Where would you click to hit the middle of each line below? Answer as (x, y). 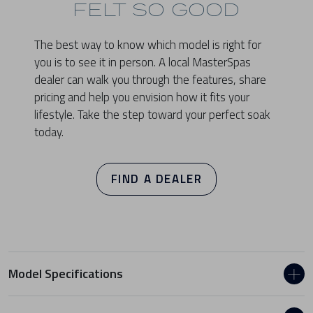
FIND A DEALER (156, 179)
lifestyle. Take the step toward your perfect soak (153, 115)
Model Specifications (66, 274)
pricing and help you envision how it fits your (142, 97)
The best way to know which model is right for (148, 45)
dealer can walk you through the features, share (151, 80)
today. (49, 132)
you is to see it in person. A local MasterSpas (143, 63)
